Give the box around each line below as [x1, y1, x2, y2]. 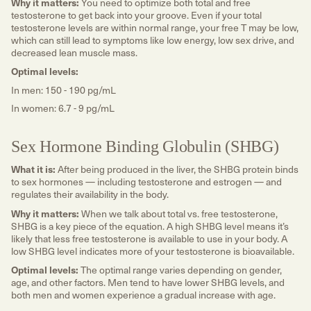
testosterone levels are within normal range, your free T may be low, [11, 19, 299, 35]
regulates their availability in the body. [11, 187, 169, 202]
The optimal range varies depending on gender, [81, 262, 282, 277]
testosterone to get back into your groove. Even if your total [11, 7, 262, 22]
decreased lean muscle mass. [11, 44, 140, 60]
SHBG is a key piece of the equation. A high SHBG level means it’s [11, 218, 289, 233]
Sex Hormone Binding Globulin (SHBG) [11, 137, 283, 155]
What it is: [11, 162, 56, 176]
